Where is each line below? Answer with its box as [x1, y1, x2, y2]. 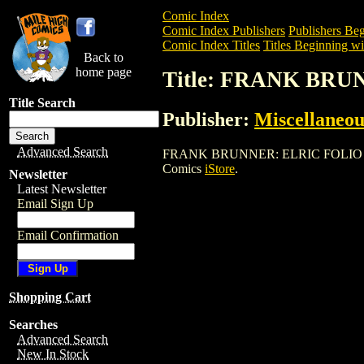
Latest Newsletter [17, 182, 106, 196]
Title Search [9, 96, 76, 110]
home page [76, 65, 132, 79]
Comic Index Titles [162, 38, 260, 52]
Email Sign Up [17, 197, 93, 210]
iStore [205, 161, 235, 175]
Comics [162, 161, 205, 175]
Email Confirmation [17, 228, 119, 242]
